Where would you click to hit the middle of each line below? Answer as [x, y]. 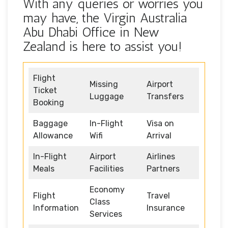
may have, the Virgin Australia [105, 18]
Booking [49, 102]
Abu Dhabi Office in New [91, 32]
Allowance [53, 135]
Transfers [165, 96]
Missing [104, 84]
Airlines [161, 156]
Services [106, 214]
